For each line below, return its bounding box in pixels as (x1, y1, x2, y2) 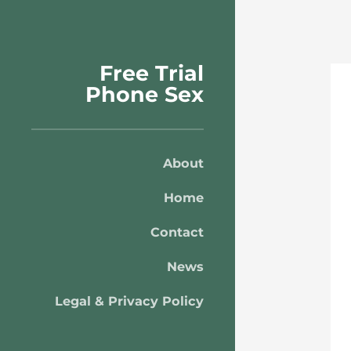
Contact (150, 224, 204, 240)
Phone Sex (85, 81, 204, 107)
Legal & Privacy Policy (55, 293, 204, 309)
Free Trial (100, 60, 204, 86)
